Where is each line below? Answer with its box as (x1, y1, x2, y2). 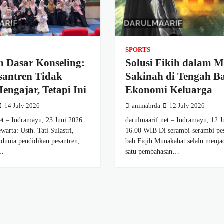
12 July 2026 (169, 102, 205, 110)
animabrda (131, 102, 160, 110)
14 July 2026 (4, 102, 40, 110)
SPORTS (125, 46, 150, 54)
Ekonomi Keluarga (125, 84, 212, 96)
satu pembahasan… (125, 147, 179, 156)
